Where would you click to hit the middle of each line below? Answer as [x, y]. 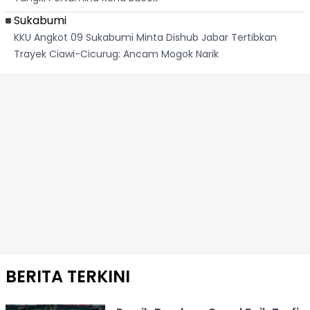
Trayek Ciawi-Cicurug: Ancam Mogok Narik [116, 54]
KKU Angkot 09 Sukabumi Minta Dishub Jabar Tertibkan [145, 37]
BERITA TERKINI [68, 276]
